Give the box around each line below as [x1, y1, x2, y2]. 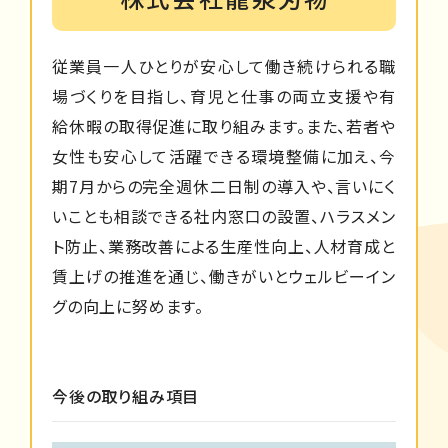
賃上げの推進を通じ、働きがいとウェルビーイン [52, 263, 396, 288]
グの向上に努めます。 [52, 293, 204, 318]
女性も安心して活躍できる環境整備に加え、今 [52, 143, 396, 168]
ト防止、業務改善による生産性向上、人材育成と [52, 233, 396, 258]
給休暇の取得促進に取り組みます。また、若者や [52, 113, 396, 138]
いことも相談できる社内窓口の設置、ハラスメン [52, 203, 396, 228]
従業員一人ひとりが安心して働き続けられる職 [52, 53, 396, 78]
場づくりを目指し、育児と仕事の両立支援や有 [52, 83, 396, 108]
